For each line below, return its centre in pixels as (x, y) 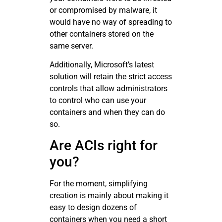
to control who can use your (98, 101)
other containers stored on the (102, 34)
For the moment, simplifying (99, 184)
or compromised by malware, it (103, 10)
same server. (71, 46)
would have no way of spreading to (111, 22)
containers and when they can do (107, 112)
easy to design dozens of (93, 208)
